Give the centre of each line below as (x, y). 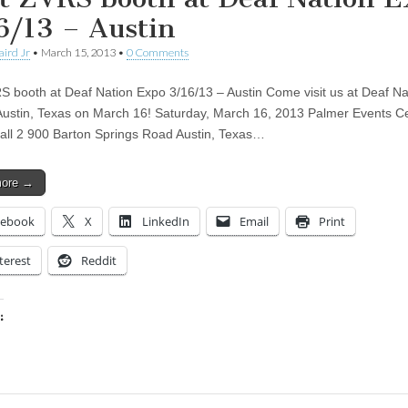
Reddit (99, 260)
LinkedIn (166, 221)
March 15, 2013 (78, 52)
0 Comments (158, 52)
